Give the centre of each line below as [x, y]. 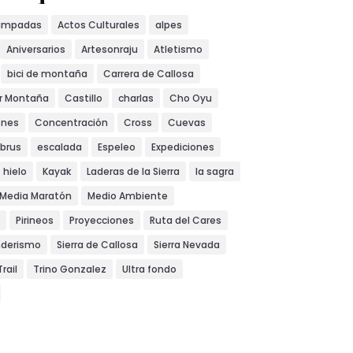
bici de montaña [47, 73]
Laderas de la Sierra [133, 171]
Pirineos [34, 220]
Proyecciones [101, 220]
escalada [59, 147]
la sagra [214, 171]
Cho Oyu [190, 98]
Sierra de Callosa [97, 244]
